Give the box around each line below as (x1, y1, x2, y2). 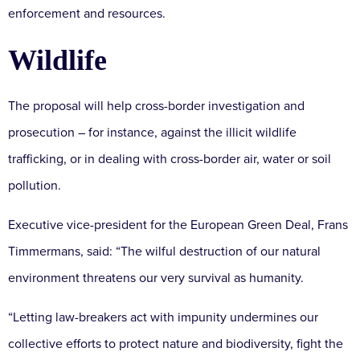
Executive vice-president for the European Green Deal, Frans (8, 217, 348, 234)
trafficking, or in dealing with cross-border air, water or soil (8, 151, 331, 168)
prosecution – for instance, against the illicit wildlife (8, 125, 297, 141)
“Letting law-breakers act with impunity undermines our (8, 309, 318, 326)
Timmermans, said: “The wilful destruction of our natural (8, 243, 321, 260)
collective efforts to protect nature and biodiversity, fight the (8, 336, 343, 353)
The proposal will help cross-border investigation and (8, 98, 305, 115)
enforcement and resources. (8, 6, 166, 22)
